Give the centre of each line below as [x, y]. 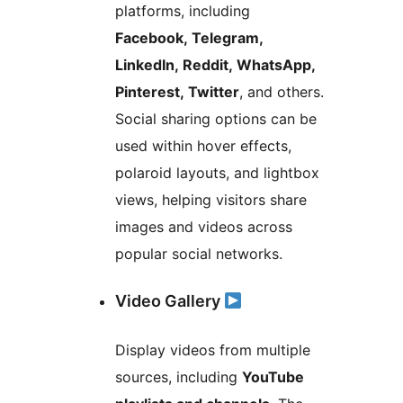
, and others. [282, 91]
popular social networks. [199, 253]
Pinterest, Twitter [177, 91]
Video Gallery [170, 301]
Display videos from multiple [213, 350]
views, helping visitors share [211, 199]
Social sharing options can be [216, 118]
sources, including [179, 377]
